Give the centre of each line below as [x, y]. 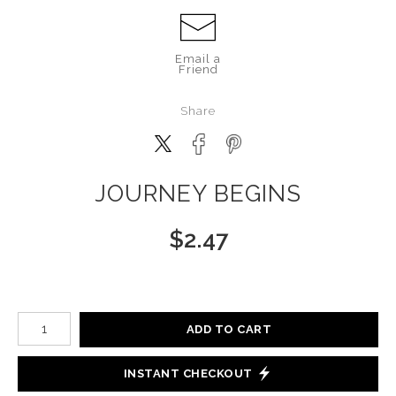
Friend [198, 69]
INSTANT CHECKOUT [188, 374]
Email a [198, 58]
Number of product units [88, 316]
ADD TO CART [229, 330]
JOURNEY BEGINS [198, 193]
